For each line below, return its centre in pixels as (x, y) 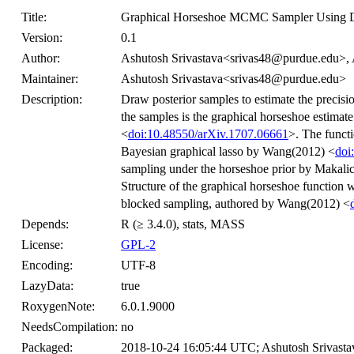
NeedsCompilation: (70, 327)
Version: (42, 38)
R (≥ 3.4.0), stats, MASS (183, 224)
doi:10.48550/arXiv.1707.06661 (208, 134)
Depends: (45, 224)
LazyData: (47, 286)
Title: (34, 17)
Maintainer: (50, 79)
